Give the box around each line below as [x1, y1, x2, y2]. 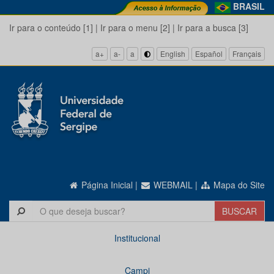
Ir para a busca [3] [177, 21, 248, 34]
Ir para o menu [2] [100, 21, 170, 34]
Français [232, 48, 261, 59]
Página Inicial [79, 179, 133, 191]
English [160, 48, 185, 59]
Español [195, 48, 223, 59]
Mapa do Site [211, 179, 265, 191]
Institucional [114, 232, 160, 244]
